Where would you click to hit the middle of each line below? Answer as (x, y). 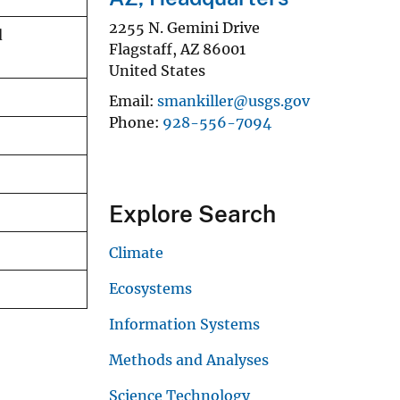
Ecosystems (150, 288)
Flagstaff (141, 49)
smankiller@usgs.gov (233, 100)
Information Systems (184, 324)
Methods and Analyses (189, 359)
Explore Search (192, 213)
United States (157, 70)
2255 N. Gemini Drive (184, 27)
